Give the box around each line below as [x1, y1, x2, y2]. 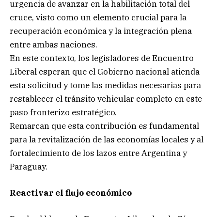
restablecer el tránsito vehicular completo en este [10, 93, 202, 104]
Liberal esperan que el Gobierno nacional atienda [10, 66, 200, 77]
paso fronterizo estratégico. [10, 107, 117, 118]
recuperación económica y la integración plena [10, 26, 192, 36]
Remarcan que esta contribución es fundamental [10, 121, 199, 131]
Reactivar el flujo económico [10, 187, 132, 199]
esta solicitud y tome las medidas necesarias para [10, 80, 201, 91]
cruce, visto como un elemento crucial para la [10, 12, 186, 23]
